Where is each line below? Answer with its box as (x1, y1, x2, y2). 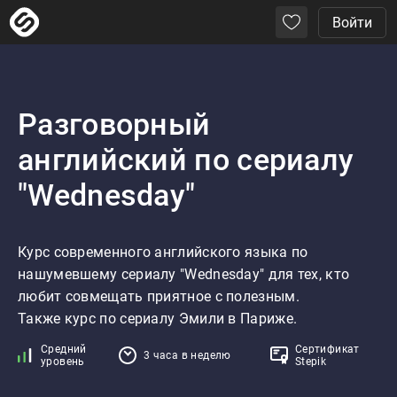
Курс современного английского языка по (18, 244, 308, 261)
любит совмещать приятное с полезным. (18, 288, 300, 305)
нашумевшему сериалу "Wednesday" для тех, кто (18, 266, 350, 283)
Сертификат (294, 343, 360, 355)
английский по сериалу (18, 142, 354, 177)
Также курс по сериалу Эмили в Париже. (18, 310, 298, 327)
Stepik (294, 355, 327, 368)
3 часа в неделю (143, 349, 231, 362)
